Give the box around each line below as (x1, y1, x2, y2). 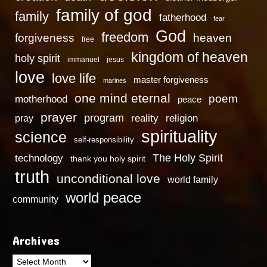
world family (167, 173, 219, 185)
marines (103, 76, 127, 84)
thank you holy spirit (70, 154, 146, 163)
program (84, 111, 125, 124)
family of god (56, 5, 153, 24)
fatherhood (159, 11, 207, 23)
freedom (101, 29, 149, 45)
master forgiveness (133, 74, 209, 85)
